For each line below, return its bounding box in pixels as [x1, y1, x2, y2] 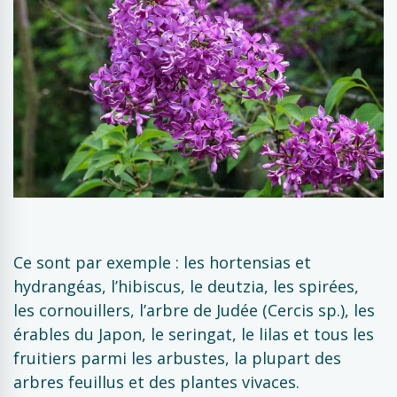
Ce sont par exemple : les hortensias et [13, 252, 311, 273]
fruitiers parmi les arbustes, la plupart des [13, 347, 341, 369]
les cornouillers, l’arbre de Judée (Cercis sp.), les [13, 300, 375, 321]
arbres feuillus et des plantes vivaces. [13, 371, 300, 393]
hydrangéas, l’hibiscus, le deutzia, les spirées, [13, 276, 359, 297]
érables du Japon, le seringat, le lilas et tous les [13, 323, 374, 345]
